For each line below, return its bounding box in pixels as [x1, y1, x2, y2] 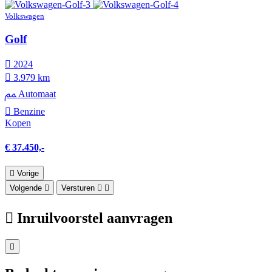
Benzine [11, 106, 45, 117]
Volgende [10, 183, 42, 192]
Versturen [61, 183, 95, 192]
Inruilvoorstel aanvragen [17, 209, 172, 226]
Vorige [17, 168, 39, 178]
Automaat [16, 89, 56, 100]
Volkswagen [5, 11, 44, 21]
